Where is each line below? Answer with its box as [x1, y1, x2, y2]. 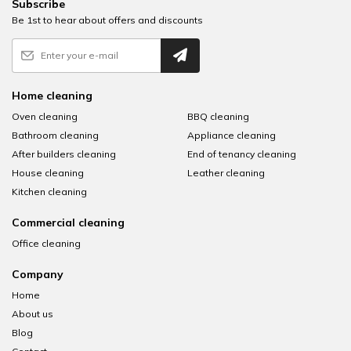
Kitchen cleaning [12, 185, 87, 197]
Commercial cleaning [12, 215, 125, 230]
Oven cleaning [12, 110, 78, 122]
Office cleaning [12, 237, 81, 249]
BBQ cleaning [187, 110, 249, 122]
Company [12, 266, 63, 281]
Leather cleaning [187, 166, 265, 179]
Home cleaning [12, 88, 92, 103]
